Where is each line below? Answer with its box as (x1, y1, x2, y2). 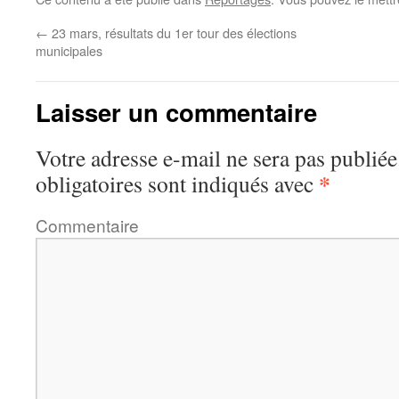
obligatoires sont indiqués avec (36, 168, 319, 199)
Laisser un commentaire (36, 94, 317, 129)
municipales (36, 41, 102, 60)
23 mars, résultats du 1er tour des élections (48, 23, 297, 42)
